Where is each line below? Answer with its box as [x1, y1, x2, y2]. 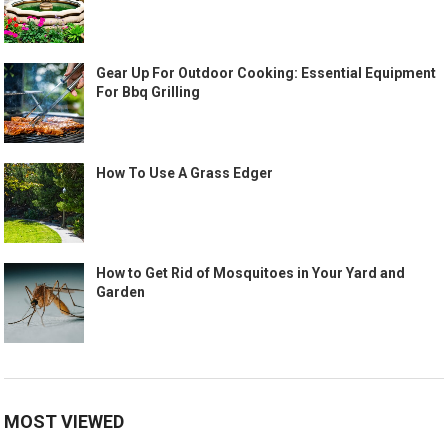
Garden [96, 284, 146, 301]
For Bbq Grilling [96, 84, 201, 101]
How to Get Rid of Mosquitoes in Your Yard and [96, 265, 406, 282]
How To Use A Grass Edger [96, 165, 274, 182]
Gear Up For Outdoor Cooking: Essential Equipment [96, 65, 437, 82]
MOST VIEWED [4, 411, 125, 433]
